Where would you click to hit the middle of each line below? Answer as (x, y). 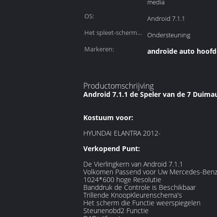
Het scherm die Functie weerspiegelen (142, 203)
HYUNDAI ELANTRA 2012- (122, 133)
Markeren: (99, 49)
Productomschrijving (118, 86)
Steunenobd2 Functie (116, 210)
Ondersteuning (169, 35)
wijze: (92, 44)
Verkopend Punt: (112, 148)
